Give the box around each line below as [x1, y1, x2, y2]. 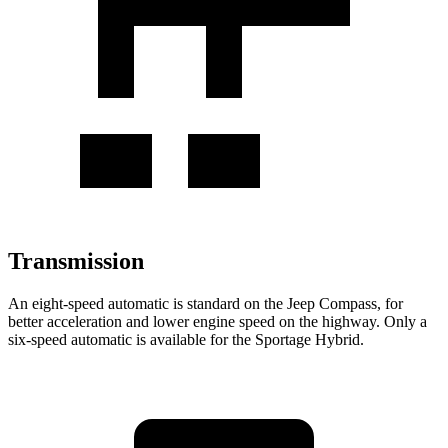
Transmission [8, 248, 144, 275]
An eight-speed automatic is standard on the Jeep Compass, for [8, 295, 403, 313]
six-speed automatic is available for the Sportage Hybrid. [8, 331, 364, 349]
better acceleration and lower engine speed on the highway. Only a [8, 313, 427, 331]
